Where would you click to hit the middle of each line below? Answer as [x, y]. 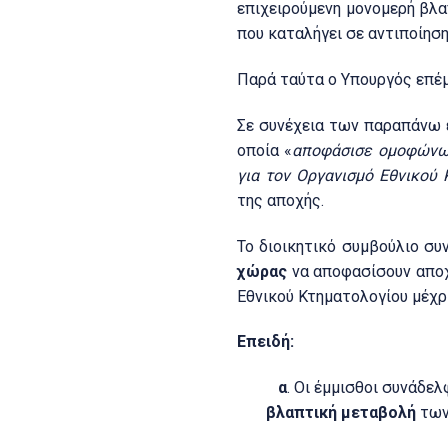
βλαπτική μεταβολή [340, 413]
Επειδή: [265, 342]
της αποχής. [280, 200]
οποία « [265, 150]
